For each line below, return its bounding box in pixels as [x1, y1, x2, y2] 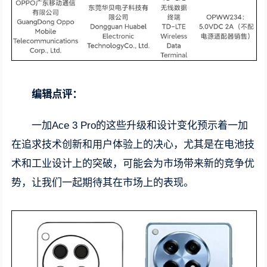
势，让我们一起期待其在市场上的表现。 [11, 177, 194, 189]
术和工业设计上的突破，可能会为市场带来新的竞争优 [11, 158, 255, 170]
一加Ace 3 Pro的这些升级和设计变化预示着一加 [32, 120, 249, 132]
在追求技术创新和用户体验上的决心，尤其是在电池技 [11, 139, 255, 151]
